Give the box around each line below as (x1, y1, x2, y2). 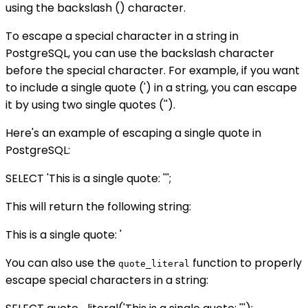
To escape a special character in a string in (5, 27, 239, 44)
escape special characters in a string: (5, 272, 208, 288)
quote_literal (118, 258, 190, 269)
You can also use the (5, 254, 118, 271)
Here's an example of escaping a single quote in (5, 124, 261, 141)
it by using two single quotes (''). (5, 96, 175, 113)
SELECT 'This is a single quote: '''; (5, 170, 171, 186)
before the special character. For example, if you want (5, 62, 300, 78)
